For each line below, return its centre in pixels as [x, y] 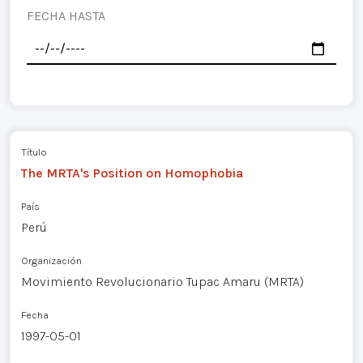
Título [34, 152]
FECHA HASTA [66, 16]
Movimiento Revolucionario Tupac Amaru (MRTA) [162, 281]
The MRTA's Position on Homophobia [132, 173]
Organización [51, 260]
